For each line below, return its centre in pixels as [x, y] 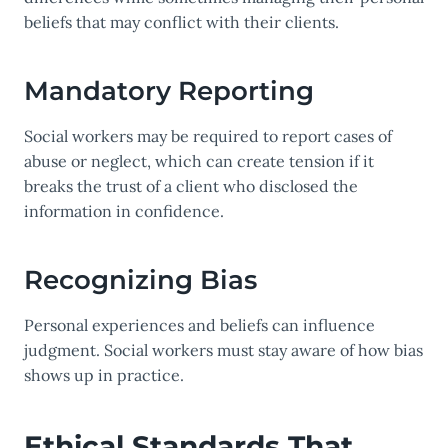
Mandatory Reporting [169, 91]
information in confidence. [124, 211]
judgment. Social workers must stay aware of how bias [223, 350]
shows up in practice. [104, 375]
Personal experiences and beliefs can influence [199, 325]
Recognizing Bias [140, 280]
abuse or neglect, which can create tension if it [199, 161]
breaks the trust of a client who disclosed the [191, 186]
